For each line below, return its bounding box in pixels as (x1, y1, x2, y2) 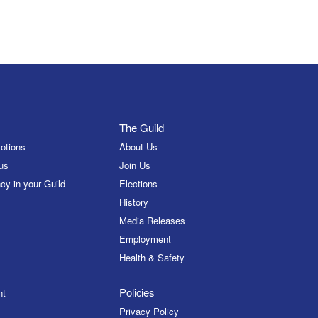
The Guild (119, 120, 165, 136)
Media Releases (119, 214, 186, 228)
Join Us (119, 158, 151, 172)
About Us (119, 140, 158, 154)
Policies (119, 284, 155, 300)
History (119, 195, 149, 209)
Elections (119, 177, 158, 191)
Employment (119, 232, 172, 246)
